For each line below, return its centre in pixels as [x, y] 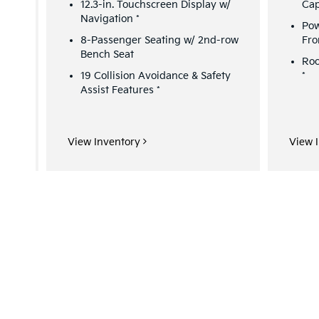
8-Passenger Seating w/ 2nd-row [159, 40]
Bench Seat [107, 54]
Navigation [108, 19]
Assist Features [119, 90]
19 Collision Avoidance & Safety [156, 75]
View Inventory [105, 142]
